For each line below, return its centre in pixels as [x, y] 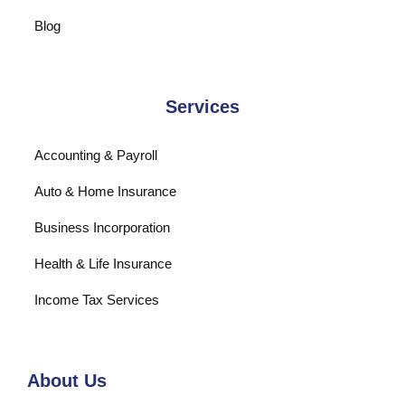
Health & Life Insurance [103, 263]
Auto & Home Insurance [105, 191]
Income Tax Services [97, 299]
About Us [67, 380]
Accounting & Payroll [96, 155]
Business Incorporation [102, 227]
